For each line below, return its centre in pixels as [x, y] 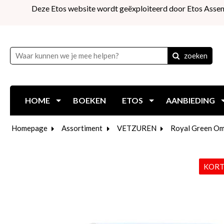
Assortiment [82, 128]
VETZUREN [136, 128]
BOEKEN [89, 100]
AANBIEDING [190, 100]
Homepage [29, 128]
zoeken [195, 55]
